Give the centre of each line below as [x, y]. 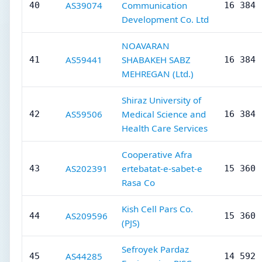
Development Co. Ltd [165, 19]
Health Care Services [165, 128]
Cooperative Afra [157, 154]
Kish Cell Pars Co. [157, 209]
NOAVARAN [146, 46]
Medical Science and [164, 114]
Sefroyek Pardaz [155, 249]
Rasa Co [138, 182]
